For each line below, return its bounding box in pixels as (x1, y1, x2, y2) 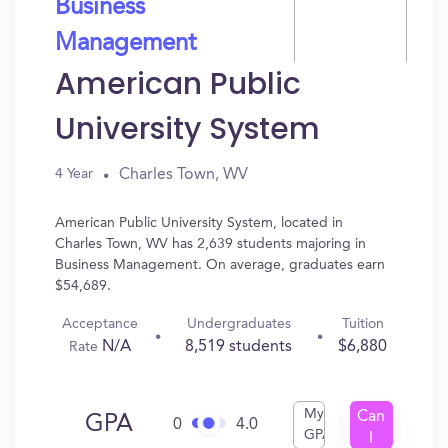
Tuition (341, 317, 384, 331)
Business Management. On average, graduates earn (55, 258, 385, 272)
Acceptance (61, 317, 138, 331)
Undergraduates (186, 317, 291, 331)
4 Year (55, 167, 93, 181)
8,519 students (185, 339, 293, 355)
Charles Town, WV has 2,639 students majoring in (55, 237, 366, 251)
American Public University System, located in (55, 216, 343, 230)
